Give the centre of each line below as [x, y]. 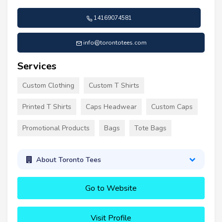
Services [37, 66]
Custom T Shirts [114, 86]
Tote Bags [150, 128]
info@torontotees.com [115, 43]
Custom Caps [172, 107]
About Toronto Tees [68, 159]
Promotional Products [56, 128]
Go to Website [111, 189]
